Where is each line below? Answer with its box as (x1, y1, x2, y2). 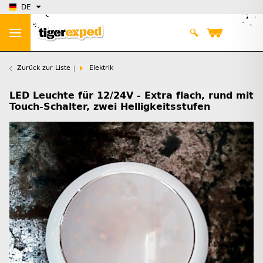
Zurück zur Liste (17, 64, 70, 72)
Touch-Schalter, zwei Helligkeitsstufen (9, 101, 210, 113)
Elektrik (89, 64, 113, 72)
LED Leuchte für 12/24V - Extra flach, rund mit (9, 90, 254, 102)
